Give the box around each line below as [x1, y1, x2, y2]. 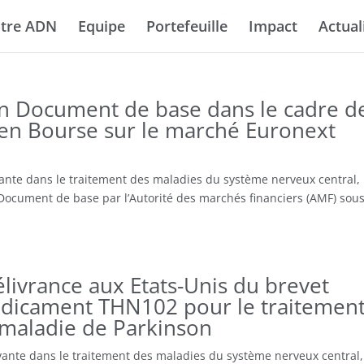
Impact [249, 16, 297, 36]
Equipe [78, 16, 125, 36]
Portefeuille [146, 16, 227, 36]
